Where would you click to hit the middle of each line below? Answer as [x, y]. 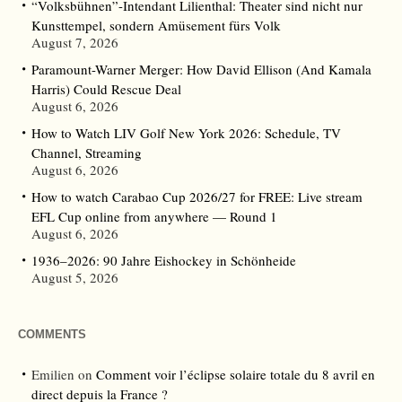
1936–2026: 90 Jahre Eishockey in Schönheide [164, 261]
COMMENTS [52, 335]
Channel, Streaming [87, 153]
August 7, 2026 [75, 43]
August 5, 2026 [75, 278]
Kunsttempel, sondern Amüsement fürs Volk [156, 26]
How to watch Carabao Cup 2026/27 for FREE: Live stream [197, 197]
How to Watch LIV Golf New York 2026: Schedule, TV [186, 133]
